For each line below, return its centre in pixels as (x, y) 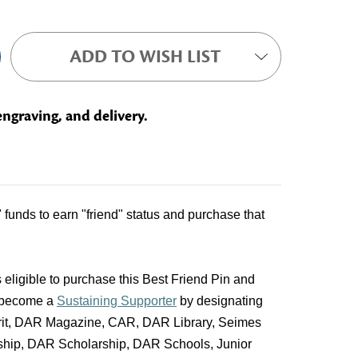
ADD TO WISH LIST (146, 57)
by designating (220, 301)
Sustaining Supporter (117, 301)
